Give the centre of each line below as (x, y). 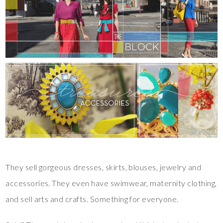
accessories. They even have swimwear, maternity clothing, (111, 183)
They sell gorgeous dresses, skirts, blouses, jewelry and (104, 167)
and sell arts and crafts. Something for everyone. (92, 199)
